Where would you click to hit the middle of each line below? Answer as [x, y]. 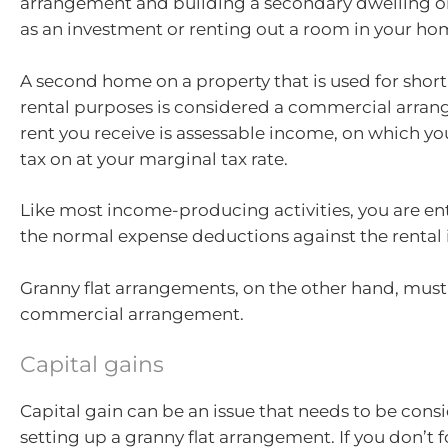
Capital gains [92, 364]
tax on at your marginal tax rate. [154, 158]
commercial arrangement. [132, 313]
